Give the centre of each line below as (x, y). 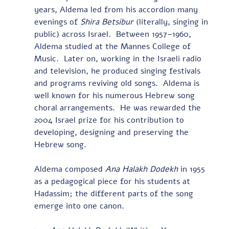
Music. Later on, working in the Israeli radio (119, 59)
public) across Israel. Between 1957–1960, (114, 34)
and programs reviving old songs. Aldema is (118, 83)
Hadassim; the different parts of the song (115, 193)
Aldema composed (70, 169)
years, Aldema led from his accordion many (117, 9)
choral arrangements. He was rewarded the (119, 108)
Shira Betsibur (108, 22)
